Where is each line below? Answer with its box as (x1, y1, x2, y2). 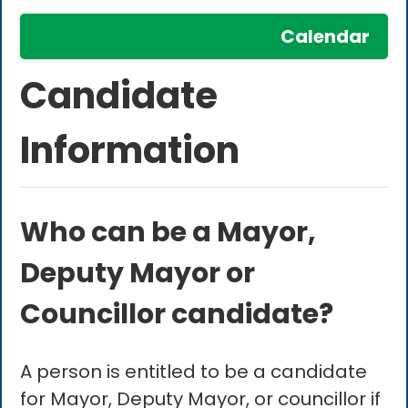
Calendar (280, 24, 370, 50)
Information (20, 125, 240, 177)
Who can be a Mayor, (20, 213, 317, 252)
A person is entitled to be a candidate (20, 359, 368, 385)
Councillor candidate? (20, 295, 334, 334)
